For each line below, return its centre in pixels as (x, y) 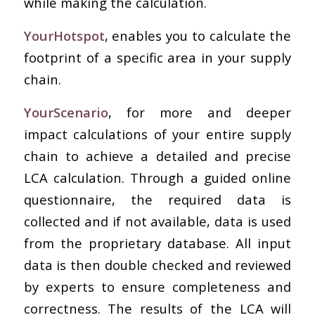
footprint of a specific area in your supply (157, 58)
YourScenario (66, 112)
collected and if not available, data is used (157, 221)
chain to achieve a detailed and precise (157, 155)
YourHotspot (64, 36)
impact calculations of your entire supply (157, 134)
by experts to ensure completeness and (157, 286)
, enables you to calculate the (198, 36)
